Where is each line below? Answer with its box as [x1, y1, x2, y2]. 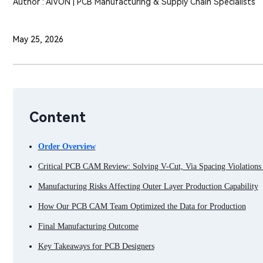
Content [29, 109, 86, 126]
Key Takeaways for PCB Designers [38, 242, 154, 251]
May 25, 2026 [13, 35, 63, 44]
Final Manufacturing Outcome [38, 222, 139, 231]
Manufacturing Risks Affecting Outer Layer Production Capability [38, 182, 258, 191]
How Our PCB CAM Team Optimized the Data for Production [38, 202, 246, 211]
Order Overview [38, 142, 96, 151]
